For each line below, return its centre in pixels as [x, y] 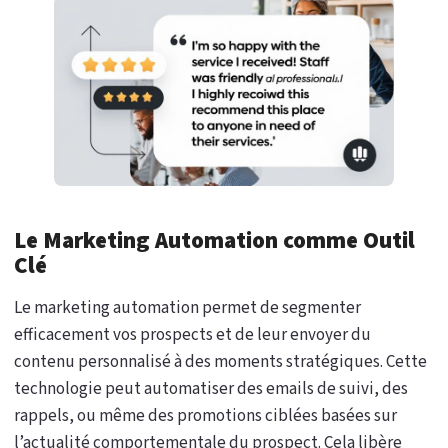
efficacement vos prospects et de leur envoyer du [192, 335]
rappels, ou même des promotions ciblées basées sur [205, 416]
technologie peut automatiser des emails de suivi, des [211, 389]
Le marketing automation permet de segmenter [187, 308]
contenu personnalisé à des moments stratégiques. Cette [220, 362]
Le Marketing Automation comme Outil [214, 241]
